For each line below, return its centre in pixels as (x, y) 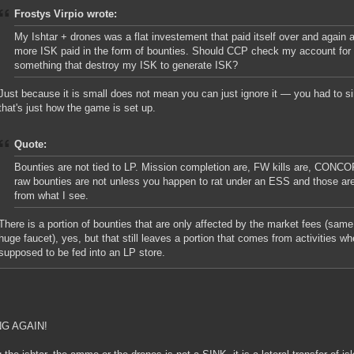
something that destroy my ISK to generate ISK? (126, 66)
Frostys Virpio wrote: (66, 14)
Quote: (30, 145)
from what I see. (51, 196)
